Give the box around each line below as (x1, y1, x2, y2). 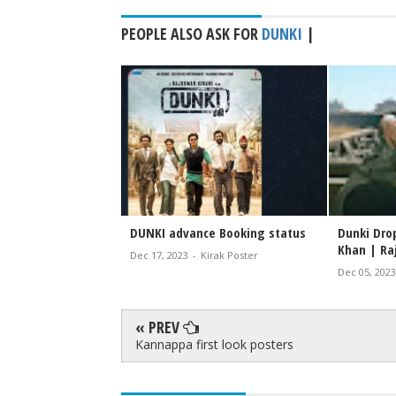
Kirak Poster (201, 247, 258, 262)
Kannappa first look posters (135, 335, 293, 353)
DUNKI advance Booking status (130, 223, 306, 241)
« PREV (135, 316, 183, 338)
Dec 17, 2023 (130, 247, 188, 262)
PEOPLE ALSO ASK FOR (121, 22, 262, 44)
